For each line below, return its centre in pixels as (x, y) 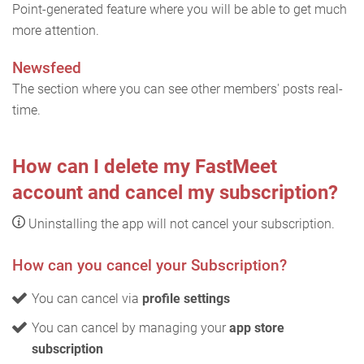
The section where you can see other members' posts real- (178, 89)
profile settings (186, 299)
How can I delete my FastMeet (145, 167)
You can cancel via (87, 299)
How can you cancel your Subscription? (149, 266)
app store (257, 328)
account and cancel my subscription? (175, 193)
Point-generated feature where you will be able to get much (180, 10)
